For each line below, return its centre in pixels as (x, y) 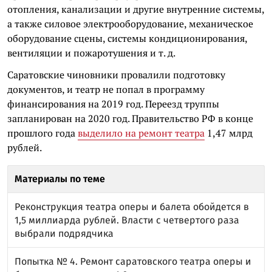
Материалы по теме (60, 179)
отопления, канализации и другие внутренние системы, (136, 9)
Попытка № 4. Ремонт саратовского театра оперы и (133, 261)
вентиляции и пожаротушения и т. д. (91, 53)
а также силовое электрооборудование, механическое (130, 24)
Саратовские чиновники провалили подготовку (116, 75)
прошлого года (42, 133)
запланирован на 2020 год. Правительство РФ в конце (130, 118)
